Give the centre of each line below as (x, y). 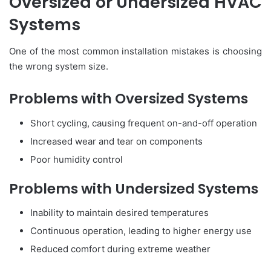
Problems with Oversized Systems (129, 99)
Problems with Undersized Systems (134, 188)
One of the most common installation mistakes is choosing (135, 51)
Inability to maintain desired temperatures (119, 213)
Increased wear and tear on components (116, 141)
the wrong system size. (59, 67)
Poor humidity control (77, 159)
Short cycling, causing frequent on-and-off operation (144, 123)
